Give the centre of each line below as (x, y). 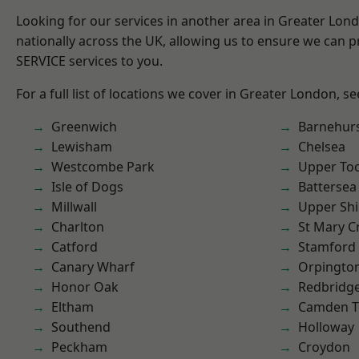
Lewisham (82, 147)
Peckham (79, 347)
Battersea (327, 187)
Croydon (324, 347)
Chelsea (322, 147)
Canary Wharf (93, 267)
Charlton (78, 227)
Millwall (74, 207)
